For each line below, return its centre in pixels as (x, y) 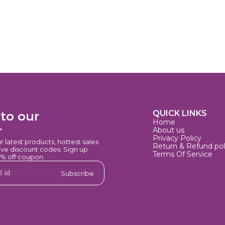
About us (168, 130)
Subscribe (77, 173)
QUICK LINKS (180, 114)
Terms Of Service (183, 154)
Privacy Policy (177, 138)
